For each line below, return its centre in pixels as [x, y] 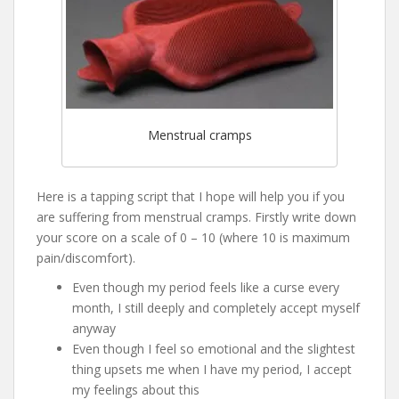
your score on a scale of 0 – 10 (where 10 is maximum [193, 237]
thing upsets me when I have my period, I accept [212, 369]
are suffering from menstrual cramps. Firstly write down [196, 216]
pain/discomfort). [86, 257]
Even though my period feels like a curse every [206, 287]
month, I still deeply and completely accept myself [216, 307]
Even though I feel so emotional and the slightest [214, 348]
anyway [94, 328]
